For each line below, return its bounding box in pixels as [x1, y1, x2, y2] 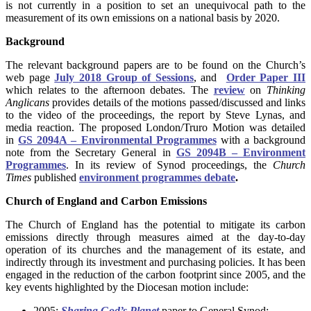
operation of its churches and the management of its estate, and [6, 244, 305, 256]
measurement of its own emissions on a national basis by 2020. [6, 12, 280, 24]
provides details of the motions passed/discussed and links [49, 96, 305, 109]
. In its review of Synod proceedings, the [66, 159, 273, 171]
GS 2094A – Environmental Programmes [18, 134, 217, 146]
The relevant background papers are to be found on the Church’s [6, 59, 305, 72]
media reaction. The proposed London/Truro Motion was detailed [6, 121, 305, 134]
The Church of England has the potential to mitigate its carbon [6, 219, 305, 231]
